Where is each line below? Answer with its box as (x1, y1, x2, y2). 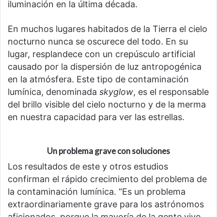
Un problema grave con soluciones (47, 145, 170, 156)
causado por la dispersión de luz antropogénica (8, 61, 201, 72)
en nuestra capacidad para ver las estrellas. (8, 111, 185, 122)
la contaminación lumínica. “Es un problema (8, 186, 186, 197)
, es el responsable (133, 86, 209, 97)
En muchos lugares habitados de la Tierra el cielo (8, 23, 207, 34)
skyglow (99, 86, 133, 97)
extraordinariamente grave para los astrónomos (8, 199, 204, 210)
